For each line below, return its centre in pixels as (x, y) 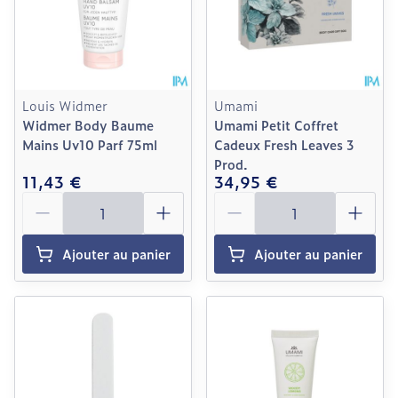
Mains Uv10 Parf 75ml (90, 144)
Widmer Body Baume (88, 125)
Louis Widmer (65, 105)
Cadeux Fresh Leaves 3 (284, 144)
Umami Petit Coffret (276, 125)
